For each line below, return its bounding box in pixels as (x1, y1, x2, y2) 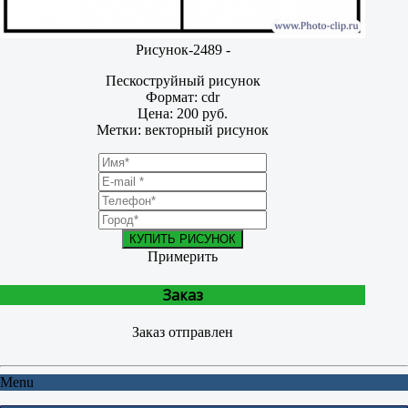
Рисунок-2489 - (135, 42, 230, 58)
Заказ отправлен (132, 323, 233, 340)
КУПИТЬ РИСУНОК (129, 232, 236, 247)
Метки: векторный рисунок (97, 122, 269, 138)
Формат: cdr (146, 89, 219, 106)
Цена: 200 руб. (138, 106, 228, 122)
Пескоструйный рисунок (105, 73, 260, 89)
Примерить (148, 249, 218, 265)
